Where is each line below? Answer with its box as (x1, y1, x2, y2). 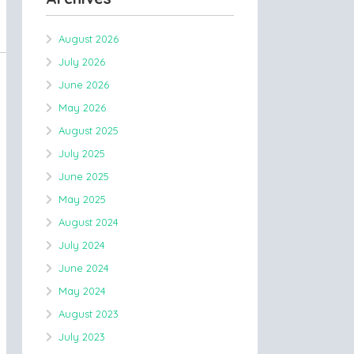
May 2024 (58, 284, 106, 297)
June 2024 (58, 262, 109, 274)
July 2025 (58, 147, 105, 160)
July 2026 (58, 55, 105, 68)
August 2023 (58, 307, 119, 320)
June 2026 (58, 78, 109, 91)
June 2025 (58, 170, 109, 183)
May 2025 (58, 193, 106, 205)
